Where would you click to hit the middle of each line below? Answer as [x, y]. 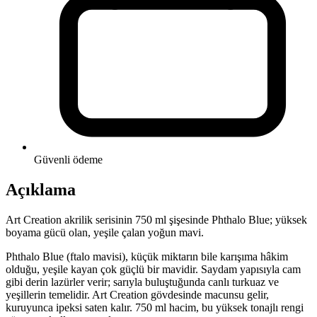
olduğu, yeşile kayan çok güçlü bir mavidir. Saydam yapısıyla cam [153, 269]
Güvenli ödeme [68, 160]
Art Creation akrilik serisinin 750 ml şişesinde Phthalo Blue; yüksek [156, 220]
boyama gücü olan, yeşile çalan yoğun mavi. [105, 232]
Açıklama [41, 190]
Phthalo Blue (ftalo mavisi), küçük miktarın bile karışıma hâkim [147, 257]
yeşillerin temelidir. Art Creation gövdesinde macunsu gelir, [137, 295]
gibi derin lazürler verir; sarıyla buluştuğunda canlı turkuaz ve [142, 282]
